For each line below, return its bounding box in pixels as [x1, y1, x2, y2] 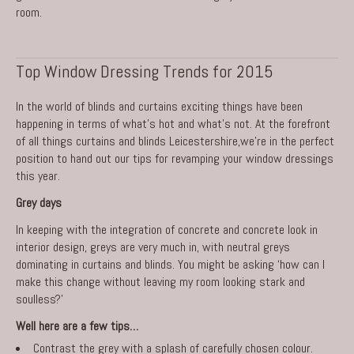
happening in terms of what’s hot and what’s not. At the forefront [16, 115, 330, 132]
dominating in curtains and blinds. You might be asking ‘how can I [16, 255, 325, 273]
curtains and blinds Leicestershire [76, 132, 238, 149]
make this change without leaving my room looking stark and [16, 273, 305, 290]
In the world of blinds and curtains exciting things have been [16, 97, 303, 115]
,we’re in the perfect [238, 132, 334, 149]
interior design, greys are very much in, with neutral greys [16, 238, 290, 255]
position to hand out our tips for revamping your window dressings [16, 149, 333, 167]
